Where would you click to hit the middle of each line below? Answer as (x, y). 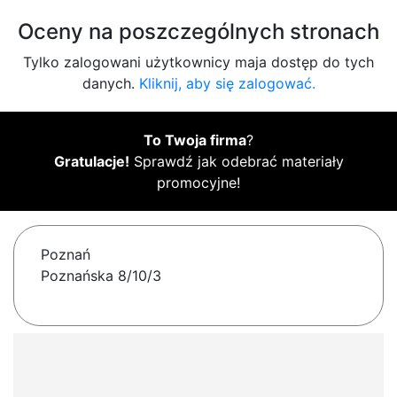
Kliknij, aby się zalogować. (227, 84)
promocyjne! (198, 183)
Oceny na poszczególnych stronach (198, 32)
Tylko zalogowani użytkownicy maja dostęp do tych (198, 62)
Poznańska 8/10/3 (101, 276)
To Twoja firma (195, 140)
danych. (110, 84)
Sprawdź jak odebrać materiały (236, 162)
